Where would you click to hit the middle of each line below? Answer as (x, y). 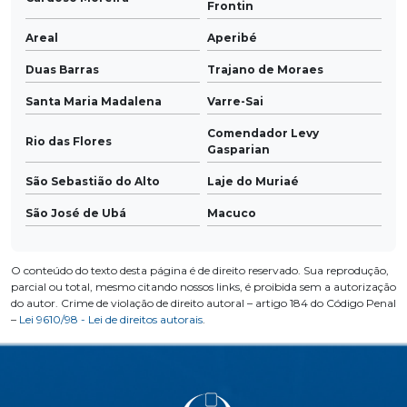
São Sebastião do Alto (93, 182)
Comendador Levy (263, 134)
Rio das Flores (69, 142)
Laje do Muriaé (253, 182)
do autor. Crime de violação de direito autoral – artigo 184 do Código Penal (203, 303)
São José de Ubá (76, 213)
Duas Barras (62, 70)
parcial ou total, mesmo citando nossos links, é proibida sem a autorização (203, 287)
